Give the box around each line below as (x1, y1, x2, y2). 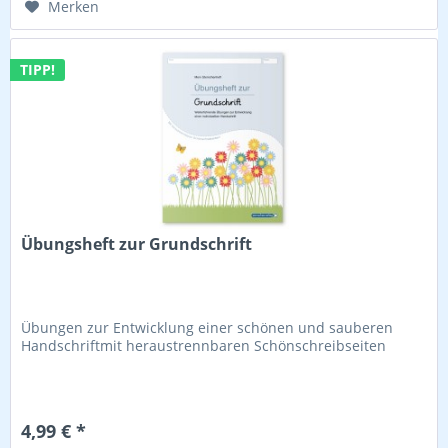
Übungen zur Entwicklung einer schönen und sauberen (21, 318, 394, 338)
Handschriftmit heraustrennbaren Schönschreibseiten (21, 336, 387, 356)
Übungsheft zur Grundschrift (21, 233, 253, 256)
